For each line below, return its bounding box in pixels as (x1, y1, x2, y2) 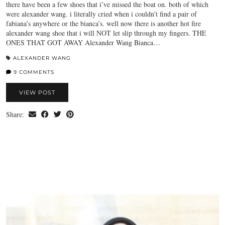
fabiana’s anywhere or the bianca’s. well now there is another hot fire (6, 18, 201, 28)
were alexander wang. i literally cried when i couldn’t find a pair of (6, 9, 197, 19)
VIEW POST (19, 88, 55, 96)
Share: (6, 109, 26, 119)
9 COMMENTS (12, 68, 54, 75)
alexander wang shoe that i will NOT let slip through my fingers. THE (6, 28, 206, 38)
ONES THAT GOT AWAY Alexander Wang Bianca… (6, 37, 160, 47)
